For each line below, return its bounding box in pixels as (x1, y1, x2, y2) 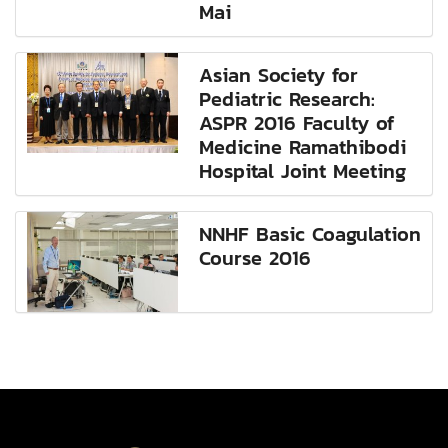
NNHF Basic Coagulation (199, 219, 422, 250)
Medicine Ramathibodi (199, 132, 407, 163)
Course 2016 (199, 243, 312, 274)
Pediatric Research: (199, 84, 376, 115)
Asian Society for (199, 60, 359, 91)
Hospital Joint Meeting (199, 156, 407, 187)
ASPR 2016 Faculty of (199, 108, 395, 139)
